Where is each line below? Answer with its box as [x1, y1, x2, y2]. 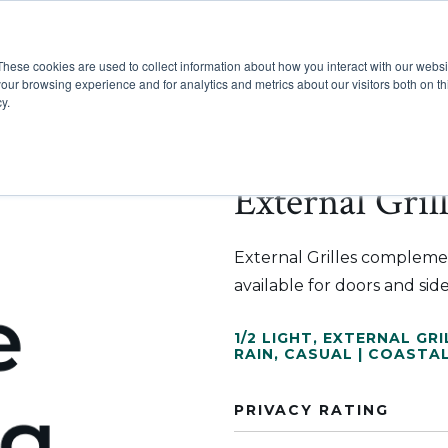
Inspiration [330, 64, 410, 82]
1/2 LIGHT [234, 329, 313, 347]
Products [196, 64, 264, 82]
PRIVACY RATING [234, 401, 389, 419]
